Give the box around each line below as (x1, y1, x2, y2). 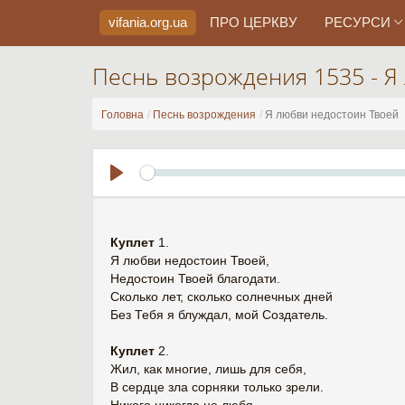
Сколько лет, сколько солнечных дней (110, 289, 333, 304)
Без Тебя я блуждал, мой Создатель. (110, 307, 328, 322)
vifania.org (108, 14, 169, 30)
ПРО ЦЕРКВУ (210, 14, 297, 30)
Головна (101, 108, 144, 121)
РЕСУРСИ (325, 14, 394, 30)
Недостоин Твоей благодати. (110, 271, 280, 286)
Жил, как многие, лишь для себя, (110, 362, 306, 376)
